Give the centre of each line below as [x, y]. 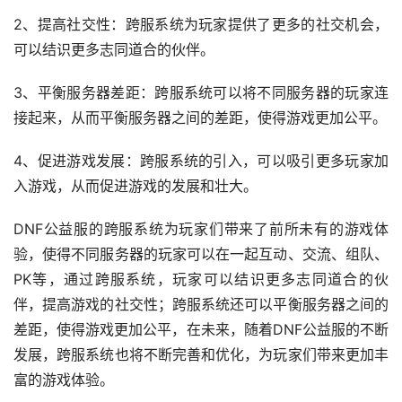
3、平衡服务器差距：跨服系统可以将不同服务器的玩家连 [201, 93]
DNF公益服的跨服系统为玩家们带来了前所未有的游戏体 [201, 229]
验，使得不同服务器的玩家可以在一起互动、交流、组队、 [201, 254]
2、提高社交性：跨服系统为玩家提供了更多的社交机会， [201, 25]
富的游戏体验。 [64, 380]
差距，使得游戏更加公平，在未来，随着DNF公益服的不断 [201, 330]
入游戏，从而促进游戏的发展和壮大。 [135, 186]
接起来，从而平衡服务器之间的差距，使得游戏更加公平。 [200, 118]
